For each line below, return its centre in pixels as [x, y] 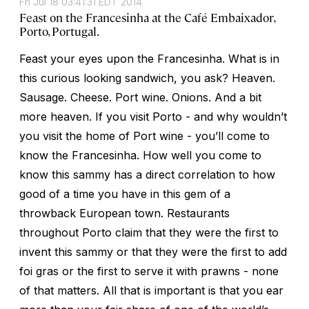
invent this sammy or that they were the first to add [153, 251]
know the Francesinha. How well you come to [140, 155]
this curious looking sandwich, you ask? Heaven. [147, 78]
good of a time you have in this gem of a [125, 193]
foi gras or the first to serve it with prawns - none [149, 271]
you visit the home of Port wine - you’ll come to [144, 136]
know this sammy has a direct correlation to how [147, 174]
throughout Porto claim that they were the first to [149, 232]
